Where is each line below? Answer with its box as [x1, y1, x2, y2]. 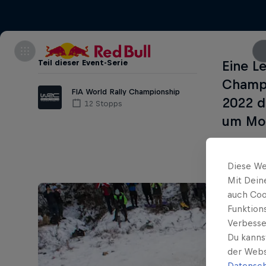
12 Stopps [84, 99, 122, 108]
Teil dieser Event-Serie [38, 58, 128, 67]
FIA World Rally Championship [71, 87, 180, 96]
